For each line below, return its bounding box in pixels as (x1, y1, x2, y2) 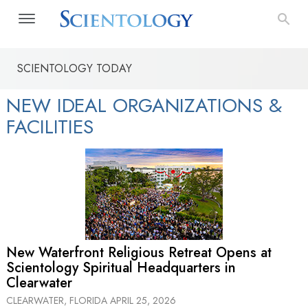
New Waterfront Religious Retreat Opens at (6, 243, 272, 263)
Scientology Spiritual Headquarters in (6, 258, 236, 278)
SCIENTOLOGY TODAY (17, 60, 132, 76)
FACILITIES (6, 113, 94, 141)
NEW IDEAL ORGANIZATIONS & (6, 91, 282, 120)
